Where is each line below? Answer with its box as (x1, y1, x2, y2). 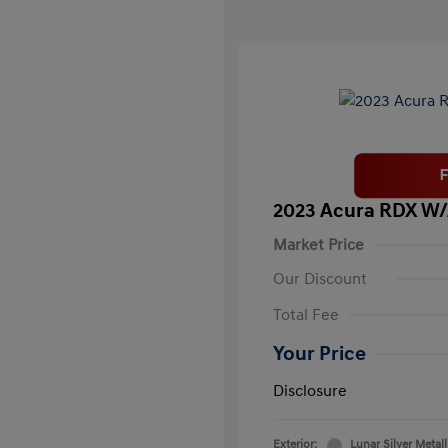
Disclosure (273, 381, 347, 401)
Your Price (273, 342, 366, 366)
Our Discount (273, 269, 367, 289)
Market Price (273, 235, 364, 255)
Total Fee (273, 305, 339, 325)
